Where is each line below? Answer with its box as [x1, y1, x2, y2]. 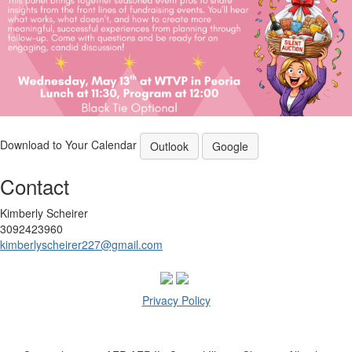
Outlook [150, 138, 189, 155]
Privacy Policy [141, 291, 211, 308]
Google [212, 138, 248, 155]
